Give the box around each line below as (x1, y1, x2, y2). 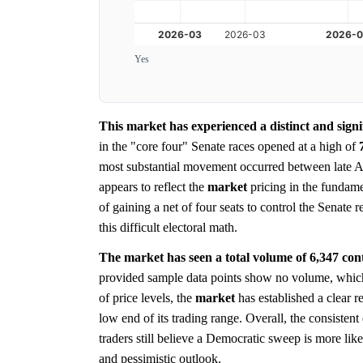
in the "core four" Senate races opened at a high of (99, 139, 359, 154)
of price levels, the (99, 291, 195, 305)
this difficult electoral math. (99, 220, 237, 235)
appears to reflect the (99, 180, 207, 194)
